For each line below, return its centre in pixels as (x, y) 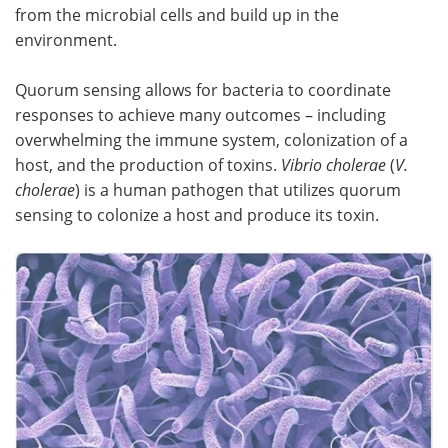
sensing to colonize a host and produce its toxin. (197, 214)
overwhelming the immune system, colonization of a (211, 139)
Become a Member (111, 38)
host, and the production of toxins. (148, 164)
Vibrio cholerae (333, 164)
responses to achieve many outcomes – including (200, 114)
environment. (66, 39)
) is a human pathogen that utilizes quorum (238, 189)
